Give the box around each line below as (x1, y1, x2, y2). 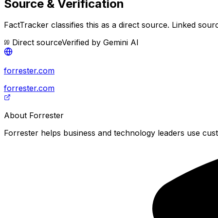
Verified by (62, 37, 103, 48)
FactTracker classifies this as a (4, 20, 119, 30)
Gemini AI (103, 37, 139, 48)
